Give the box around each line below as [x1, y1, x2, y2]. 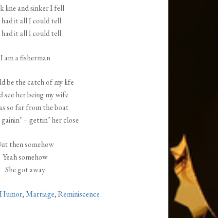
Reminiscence [58, 189, 100, 200]
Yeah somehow [2, 152, 48, 163]
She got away [5, 164, 45, 175]
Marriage [26, 189, 55, 200]
